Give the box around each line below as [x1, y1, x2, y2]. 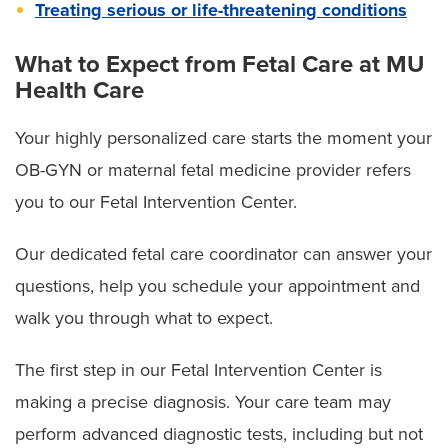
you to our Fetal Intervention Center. [15, 190, 297, 213]
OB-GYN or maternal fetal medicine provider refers [15, 158, 411, 181]
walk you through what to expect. [15, 306, 273, 329]
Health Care [15, 75, 144, 105]
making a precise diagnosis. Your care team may [15, 390, 391, 413]
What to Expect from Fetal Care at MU [15, 49, 424, 79]
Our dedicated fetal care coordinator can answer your [15, 242, 432, 265]
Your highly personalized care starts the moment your [15, 126, 432, 149]
